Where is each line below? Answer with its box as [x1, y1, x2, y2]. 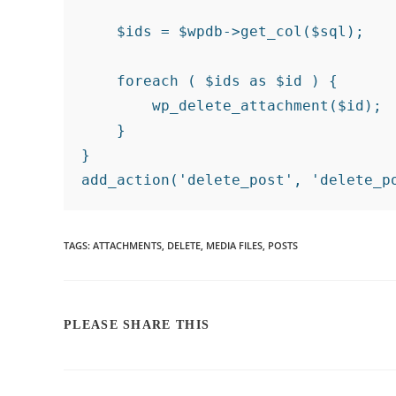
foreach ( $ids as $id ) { [81, 72, 338, 89]
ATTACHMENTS [93, 239, 162, 252]
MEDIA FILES [206, 239, 263, 252]
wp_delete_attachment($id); [81, 97, 382, 114]
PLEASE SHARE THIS [64, 318, 210, 331]
